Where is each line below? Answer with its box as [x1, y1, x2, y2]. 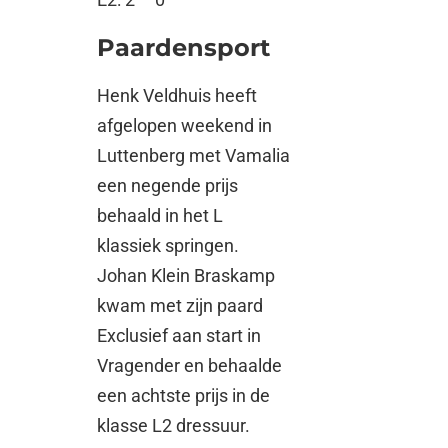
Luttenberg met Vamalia [97, 145, 291, 167]
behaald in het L [97, 205, 224, 227]
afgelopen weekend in [97, 115, 273, 137]
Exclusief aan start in [97, 325, 262, 347]
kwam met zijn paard [97, 295, 264, 317]
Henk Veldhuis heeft [97, 85, 258, 107]
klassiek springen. [97, 235, 240, 257]
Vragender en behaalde [97, 355, 283, 377]
